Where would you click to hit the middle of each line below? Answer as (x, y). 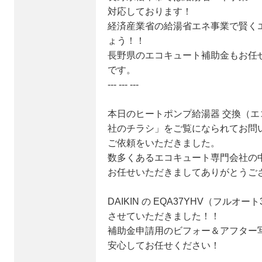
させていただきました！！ (164, 216)
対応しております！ (150, 11)
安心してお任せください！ (164, 245)
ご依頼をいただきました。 (164, 143)
